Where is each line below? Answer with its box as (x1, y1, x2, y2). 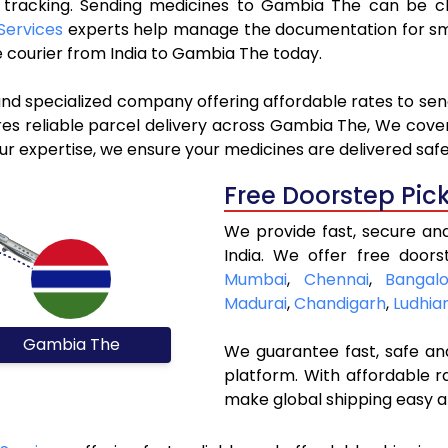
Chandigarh (294, 292, 386, 316)
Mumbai (224, 268, 287, 292)
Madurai (224, 292, 287, 316)
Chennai (303, 268, 369, 292)
